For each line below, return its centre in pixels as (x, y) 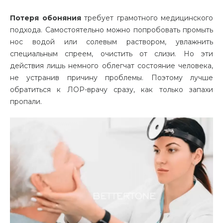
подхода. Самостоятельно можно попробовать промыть (111, 30)
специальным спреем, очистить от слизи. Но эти (111, 54)
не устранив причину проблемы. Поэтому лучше (111, 78)
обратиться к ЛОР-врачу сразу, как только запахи (111, 90)
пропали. (26, 102)
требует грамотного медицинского (147, 18)
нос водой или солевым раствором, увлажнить (111, 42)
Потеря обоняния (46, 18)
